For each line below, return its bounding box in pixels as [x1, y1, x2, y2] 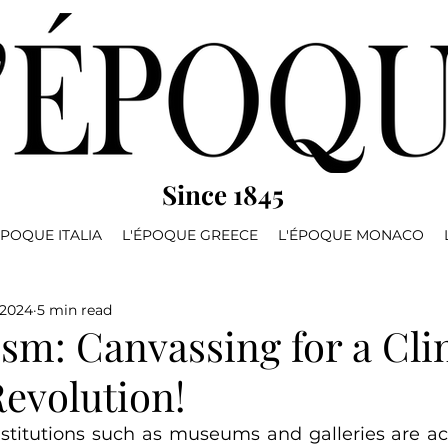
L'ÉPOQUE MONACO [278, 226, 424, 244]
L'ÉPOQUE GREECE [122, 226, 258, 244]
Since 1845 [161, 177, 284, 212]
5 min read [37, 301, 112, 319]
